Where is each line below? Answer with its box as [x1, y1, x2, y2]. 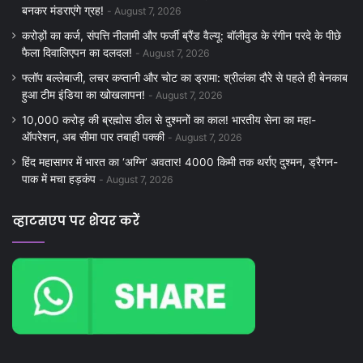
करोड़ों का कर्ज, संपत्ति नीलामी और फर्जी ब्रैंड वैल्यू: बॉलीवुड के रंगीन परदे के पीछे [22, 29, 341, 43]
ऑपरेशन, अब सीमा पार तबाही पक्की [22, 130, 164, 144]
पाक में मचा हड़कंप [22, 173, 96, 186]
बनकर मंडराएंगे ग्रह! [22, 4, 104, 18]
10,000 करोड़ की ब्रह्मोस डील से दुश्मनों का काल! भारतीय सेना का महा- [22, 113, 316, 127]
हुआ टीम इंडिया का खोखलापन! [22, 88, 145, 102]
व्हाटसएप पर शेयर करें [12, 212, 139, 230]
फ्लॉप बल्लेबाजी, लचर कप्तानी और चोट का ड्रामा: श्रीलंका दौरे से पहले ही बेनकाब [22, 71, 348, 85]
